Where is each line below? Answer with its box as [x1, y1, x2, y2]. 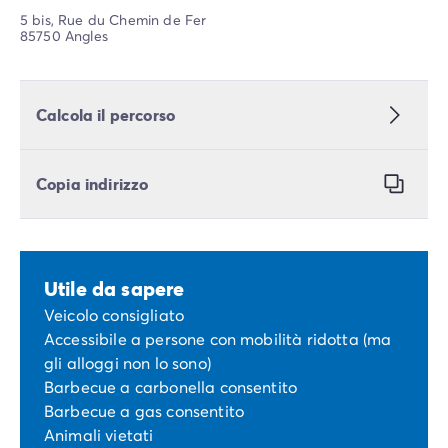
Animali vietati [44, 424, 154, 446]
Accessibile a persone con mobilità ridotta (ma [44, 328, 392, 350]
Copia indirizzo [36, 173, 149, 195]
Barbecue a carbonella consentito [44, 376, 298, 398]
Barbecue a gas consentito [44, 400, 244, 422]
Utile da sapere [44, 275, 185, 303]
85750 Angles [20, 26, 108, 46]
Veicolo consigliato [44, 304, 185, 326]
